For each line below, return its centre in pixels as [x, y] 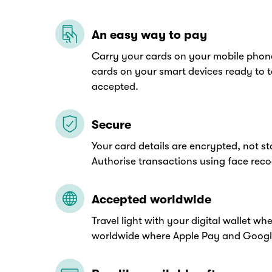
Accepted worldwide [151, 200]
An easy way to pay [149, 35]
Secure [111, 125]
